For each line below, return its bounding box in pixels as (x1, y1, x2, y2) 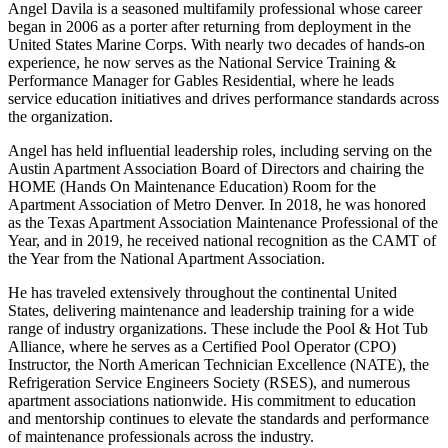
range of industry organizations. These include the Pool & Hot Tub (8, 319, 428, 337)
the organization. (8, 107, 113, 125)
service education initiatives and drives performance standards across (8, 89, 439, 107)
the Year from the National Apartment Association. (8, 249, 325, 267)
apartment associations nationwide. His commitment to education (8, 391, 416, 409)
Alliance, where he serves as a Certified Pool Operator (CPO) (8, 337, 396, 355)
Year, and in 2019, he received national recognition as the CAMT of (8, 231, 436, 249)
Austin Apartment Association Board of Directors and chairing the (8, 159, 424, 177)
